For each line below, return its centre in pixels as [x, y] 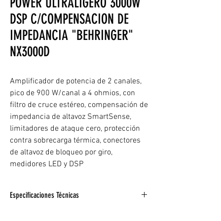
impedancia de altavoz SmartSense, [71, 117]
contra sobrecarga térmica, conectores [75, 141]
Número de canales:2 [51, 215]
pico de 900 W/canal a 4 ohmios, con [73, 93]
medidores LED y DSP [47, 164]
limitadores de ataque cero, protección [75, 129]
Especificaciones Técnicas [44, 195]
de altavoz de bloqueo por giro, [61, 152]
